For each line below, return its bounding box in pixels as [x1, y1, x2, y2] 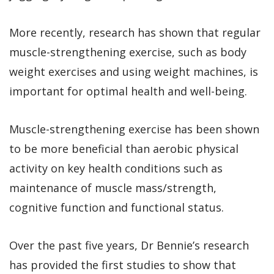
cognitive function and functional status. [9, 199, 224, 215]
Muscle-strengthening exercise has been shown [9, 121, 259, 136]
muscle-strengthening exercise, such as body [9, 44, 246, 59]
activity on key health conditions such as [9, 160, 223, 176]
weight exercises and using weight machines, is [9, 64, 258, 79]
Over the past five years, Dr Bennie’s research [9, 237, 249, 253]
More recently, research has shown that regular [9, 24, 261, 40]
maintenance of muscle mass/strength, [9, 180, 217, 195]
